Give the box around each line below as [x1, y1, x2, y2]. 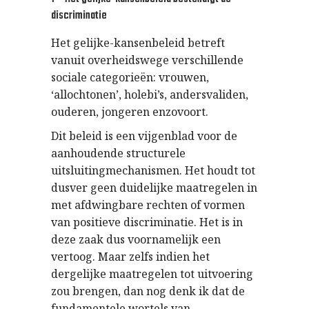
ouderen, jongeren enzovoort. [51, 104, 208, 119]
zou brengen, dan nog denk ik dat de [51, 283, 245, 299]
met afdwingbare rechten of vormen [51, 197, 245, 212]
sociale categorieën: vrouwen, [51, 70, 209, 85]
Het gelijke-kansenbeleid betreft [51, 35, 225, 50]
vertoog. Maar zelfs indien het [51, 249, 210, 264]
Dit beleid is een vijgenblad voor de [51, 128, 237, 143]
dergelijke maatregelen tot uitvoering [51, 266, 253, 281]
